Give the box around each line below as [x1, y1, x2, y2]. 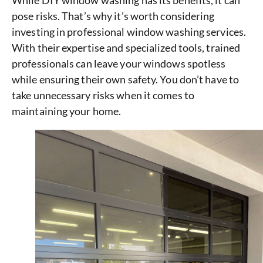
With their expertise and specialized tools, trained [12, 41, 241, 55]
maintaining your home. [12, 104, 122, 118]
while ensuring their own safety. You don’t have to [12, 73, 240, 86]
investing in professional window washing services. [12, 25, 247, 39]
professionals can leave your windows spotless [12, 57, 226, 70]
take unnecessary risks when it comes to [12, 89, 194, 102]
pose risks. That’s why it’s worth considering [12, 9, 215, 23]
